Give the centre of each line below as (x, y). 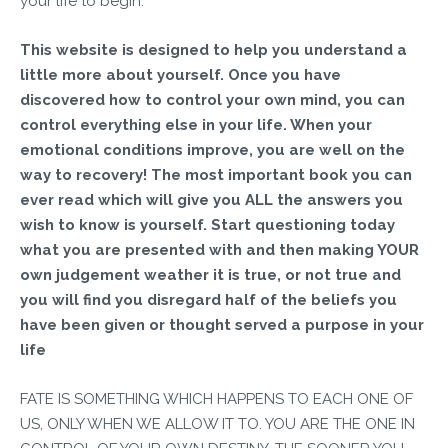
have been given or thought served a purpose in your (222, 325)
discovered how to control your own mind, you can (212, 100)
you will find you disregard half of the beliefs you (208, 300)
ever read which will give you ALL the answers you (211, 200)
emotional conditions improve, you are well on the (212, 150)
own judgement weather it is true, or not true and (210, 275)
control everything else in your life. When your (196, 125)
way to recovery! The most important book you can (216, 175)
